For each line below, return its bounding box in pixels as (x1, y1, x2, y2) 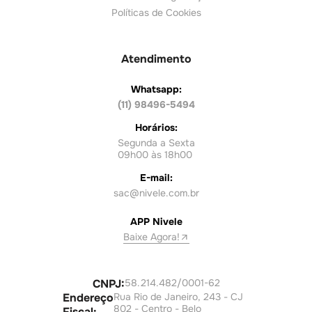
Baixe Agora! (123, 231, 180, 244)
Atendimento (120, 52, 192, 67)
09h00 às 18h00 (117, 148, 192, 162)
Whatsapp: (130, 83, 182, 96)
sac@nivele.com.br (113, 187, 199, 200)
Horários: (134, 121, 178, 134)
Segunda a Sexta (117, 136, 195, 150)
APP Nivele (130, 215, 182, 228)
